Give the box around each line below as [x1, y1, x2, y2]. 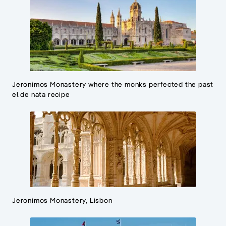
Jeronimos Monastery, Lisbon [12, 196, 112, 205]
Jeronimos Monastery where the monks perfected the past [12, 80, 214, 89]
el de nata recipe [12, 90, 70, 99]
